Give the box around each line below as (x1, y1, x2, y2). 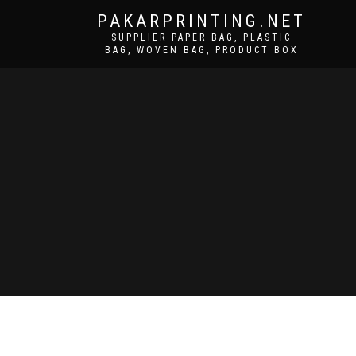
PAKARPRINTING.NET (97, 11, 306, 31)
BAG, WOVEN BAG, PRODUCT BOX (104, 44, 299, 56)
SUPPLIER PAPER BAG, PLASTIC (111, 32, 292, 43)
